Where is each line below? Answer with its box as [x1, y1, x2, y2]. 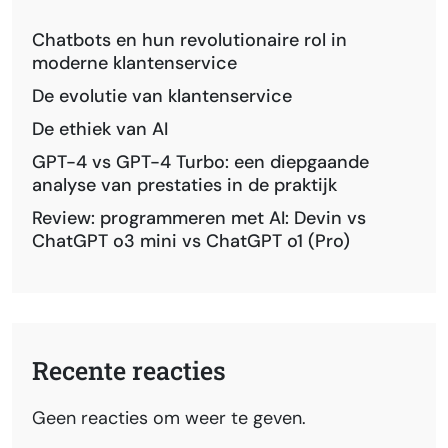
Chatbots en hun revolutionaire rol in [32, 28, 347, 53]
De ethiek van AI [32, 117, 168, 142]
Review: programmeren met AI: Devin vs [32, 206, 366, 231]
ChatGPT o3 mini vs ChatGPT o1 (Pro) [32, 229, 350, 254]
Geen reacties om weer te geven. [32, 406, 306, 431]
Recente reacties [32, 354, 226, 388]
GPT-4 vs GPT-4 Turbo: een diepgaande [32, 150, 369, 175]
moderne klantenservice [32, 51, 237, 76]
